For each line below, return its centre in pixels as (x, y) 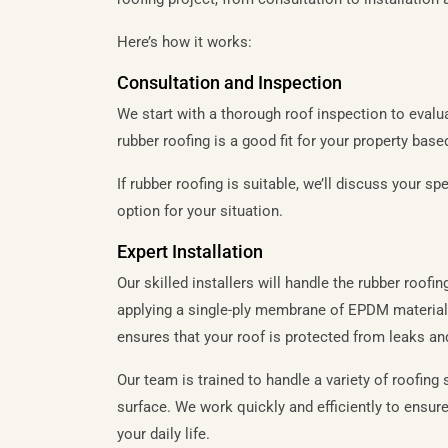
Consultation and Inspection (229, 82)
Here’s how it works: (184, 42)
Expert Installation (190, 251)
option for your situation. (200, 211)
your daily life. (163, 434)
